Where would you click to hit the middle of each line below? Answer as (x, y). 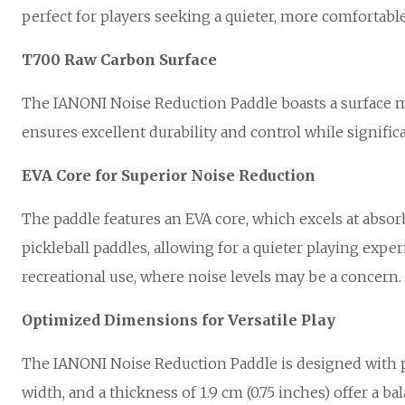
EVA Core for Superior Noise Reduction (169, 175)
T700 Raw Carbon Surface (119, 59)
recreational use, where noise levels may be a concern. (212, 276)
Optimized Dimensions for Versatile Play (179, 320)
